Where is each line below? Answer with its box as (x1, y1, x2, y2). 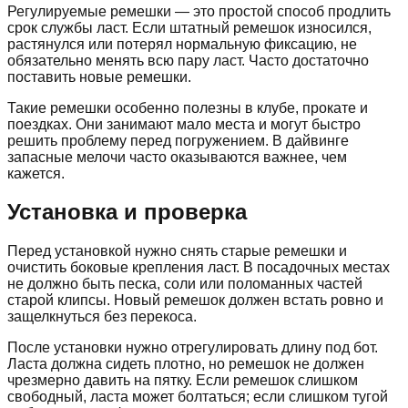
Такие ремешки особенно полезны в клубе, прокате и (7, 99, 368, 116)
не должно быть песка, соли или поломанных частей (7, 276, 362, 292)
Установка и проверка (7, 199, 247, 225)
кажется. (7, 165, 65, 181)
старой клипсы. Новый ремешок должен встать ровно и (7, 292, 383, 309)
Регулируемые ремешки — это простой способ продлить (7, 3, 391, 19)
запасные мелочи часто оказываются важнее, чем (7, 148, 347, 165)
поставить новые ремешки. (7, 68, 191, 85)
